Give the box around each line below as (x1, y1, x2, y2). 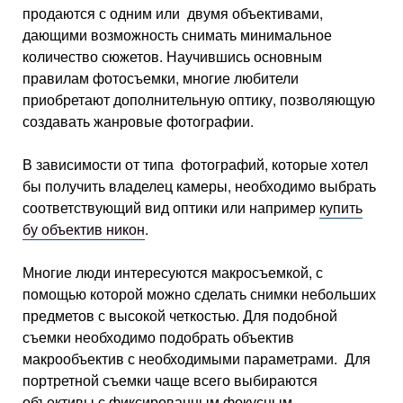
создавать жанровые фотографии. (22, 110, 254, 131)
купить (319, 196, 363, 218)
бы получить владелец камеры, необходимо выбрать (22, 175, 376, 196)
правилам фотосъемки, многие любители (22, 67, 299, 88)
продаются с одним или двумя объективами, (22, 2, 323, 23)
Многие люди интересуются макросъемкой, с (22, 261, 323, 282)
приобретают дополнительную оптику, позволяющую (22, 88, 375, 110)
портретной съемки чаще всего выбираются (22, 369, 318, 390)
